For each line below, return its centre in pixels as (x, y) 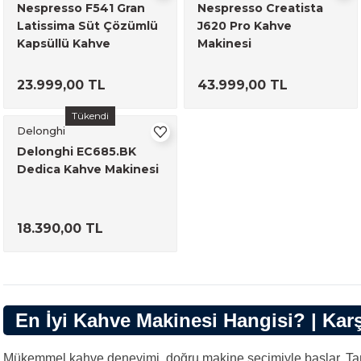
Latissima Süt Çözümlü (87, 26)
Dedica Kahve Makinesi (88, 169)
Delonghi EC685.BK (77, 151)
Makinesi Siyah (62, 61)
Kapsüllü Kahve (64, 44)
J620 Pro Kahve (245, 26)
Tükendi (90, 116)
